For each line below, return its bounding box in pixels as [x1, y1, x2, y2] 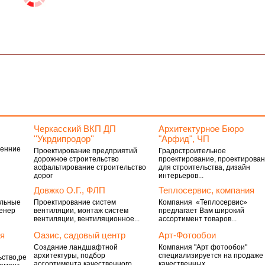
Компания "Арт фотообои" [159, 243, 248, 251]
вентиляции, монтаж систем [33, 206, 128, 215]
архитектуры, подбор [33, 251, 105, 260]
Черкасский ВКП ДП [33, 124, 116, 134]
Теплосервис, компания [159, 185, 255, 195]
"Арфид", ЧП [159, 134, 210, 144]
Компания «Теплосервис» [159, 198, 248, 206]
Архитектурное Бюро [159, 124, 244, 134]
